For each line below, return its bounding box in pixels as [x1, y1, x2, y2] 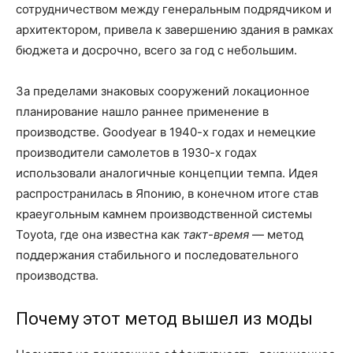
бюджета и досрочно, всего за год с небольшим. [16, 42, 297, 58]
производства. [16, 267, 98, 283]
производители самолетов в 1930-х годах [16, 144, 257, 160]
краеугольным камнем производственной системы [16, 206, 312, 221]
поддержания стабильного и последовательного [16, 247, 299, 262]
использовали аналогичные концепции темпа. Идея [16, 165, 318, 180]
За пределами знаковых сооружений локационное [16, 83, 310, 98]
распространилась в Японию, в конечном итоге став [16, 185, 318, 201]
